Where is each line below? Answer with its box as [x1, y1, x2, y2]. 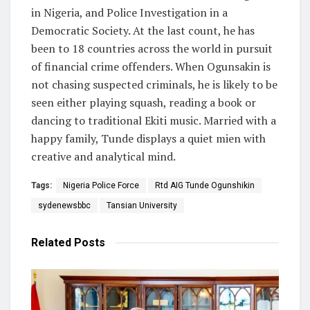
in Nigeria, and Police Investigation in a [31, 4, 228, 20]
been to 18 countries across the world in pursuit [31, 40, 273, 56]
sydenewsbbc [38, 200, 91, 210]
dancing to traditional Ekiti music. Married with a [31, 112, 276, 128]
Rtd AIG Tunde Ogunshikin [155, 180, 255, 190]
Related [31, 235, 71, 249]
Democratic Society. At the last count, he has [31, 22, 255, 38]
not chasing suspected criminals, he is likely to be [31, 76, 277, 92]
